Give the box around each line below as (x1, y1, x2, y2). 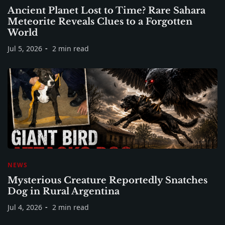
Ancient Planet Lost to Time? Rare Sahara (8, 5, 205, 16)
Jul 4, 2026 (8, 202, 42, 212)
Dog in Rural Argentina (8, 185, 120, 197)
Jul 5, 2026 (8, 43, 42, 53)
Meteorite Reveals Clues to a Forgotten (8, 16, 192, 27)
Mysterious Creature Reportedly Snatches (8, 174, 207, 186)
